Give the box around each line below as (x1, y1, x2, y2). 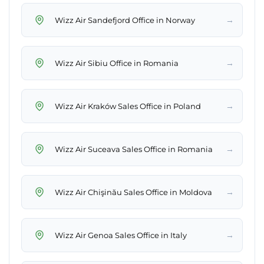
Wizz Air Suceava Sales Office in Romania (55, 144, 213, 154)
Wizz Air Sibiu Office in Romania (55, 58, 179, 68)
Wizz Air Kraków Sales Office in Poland (55, 101, 201, 111)
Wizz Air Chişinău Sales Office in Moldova (55, 187, 212, 197)
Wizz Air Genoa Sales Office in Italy (55, 230, 187, 240)
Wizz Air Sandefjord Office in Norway (55, 15, 195, 25)
